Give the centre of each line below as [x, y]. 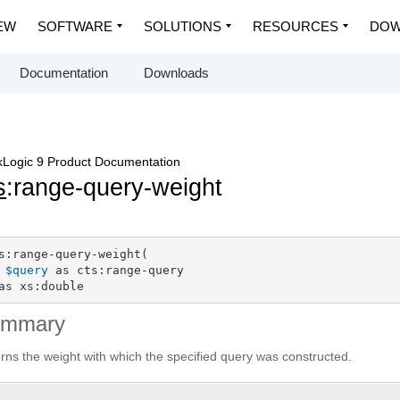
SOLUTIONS [183, 26]
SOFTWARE [75, 26]
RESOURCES [296, 26]
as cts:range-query [116, 270]
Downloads [176, 73]
